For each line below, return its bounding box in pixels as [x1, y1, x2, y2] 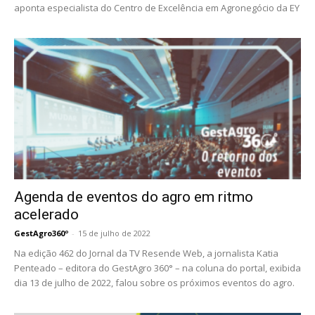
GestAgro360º [14, 228, 68, 239]
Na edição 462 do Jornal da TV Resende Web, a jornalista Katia [14, 247, 278, 260]
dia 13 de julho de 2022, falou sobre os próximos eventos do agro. [14, 276, 295, 290]
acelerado [14, 206, 79, 224]
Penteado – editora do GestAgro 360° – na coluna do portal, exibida [14, 262, 301, 275]
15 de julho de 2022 [78, 228, 150, 239]
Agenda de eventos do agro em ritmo [14, 188, 253, 206]
